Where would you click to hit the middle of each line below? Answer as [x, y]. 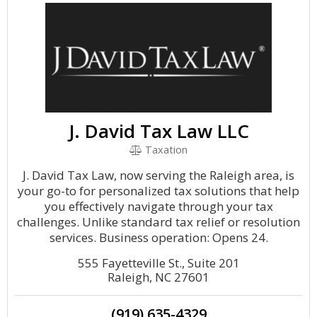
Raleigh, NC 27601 [158, 277]
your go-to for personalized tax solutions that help [158, 191]
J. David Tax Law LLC [158, 131]
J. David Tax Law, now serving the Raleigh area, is [158, 175]
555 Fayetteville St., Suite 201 [158, 263]
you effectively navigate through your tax [158, 206]
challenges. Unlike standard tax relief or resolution [158, 222]
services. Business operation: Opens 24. [158, 237]
